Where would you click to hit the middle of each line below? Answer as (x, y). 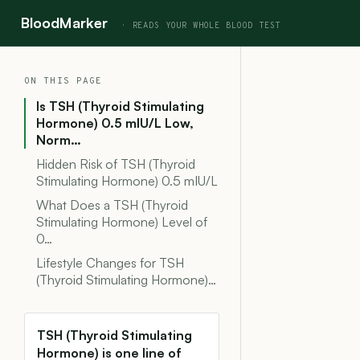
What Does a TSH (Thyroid (112, 205)
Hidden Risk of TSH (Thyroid (116, 164)
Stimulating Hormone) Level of (122, 222)
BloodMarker (64, 22)
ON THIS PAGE (63, 81)
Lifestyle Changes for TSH (110, 263)
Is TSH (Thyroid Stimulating (120, 106)
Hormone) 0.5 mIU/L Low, (115, 123)
